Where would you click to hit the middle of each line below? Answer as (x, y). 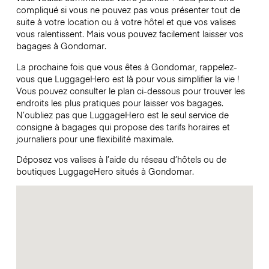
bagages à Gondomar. (61, 46)
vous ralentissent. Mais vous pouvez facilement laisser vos (129, 34)
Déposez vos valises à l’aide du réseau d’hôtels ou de (121, 159)
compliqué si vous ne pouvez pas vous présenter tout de (128, 10)
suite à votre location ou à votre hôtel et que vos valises (126, 22)
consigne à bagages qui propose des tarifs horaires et (123, 126)
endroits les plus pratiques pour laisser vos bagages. (119, 102)
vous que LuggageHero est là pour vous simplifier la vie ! (127, 78)
